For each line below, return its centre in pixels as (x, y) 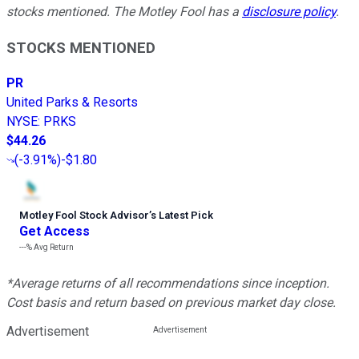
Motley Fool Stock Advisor (84, 216)
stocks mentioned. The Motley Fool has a (124, 11)
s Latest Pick (182, 216)
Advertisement (48, 332)
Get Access (54, 232)
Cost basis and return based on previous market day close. (171, 303)
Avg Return (53, 248)
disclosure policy (289, 11)
